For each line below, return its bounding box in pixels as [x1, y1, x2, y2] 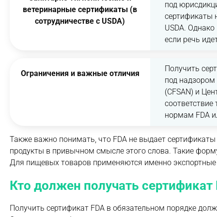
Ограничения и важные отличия [20, 69, 139, 78]
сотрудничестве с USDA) [35, 16, 125, 26]
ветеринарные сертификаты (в [23, 5, 138, 14]
